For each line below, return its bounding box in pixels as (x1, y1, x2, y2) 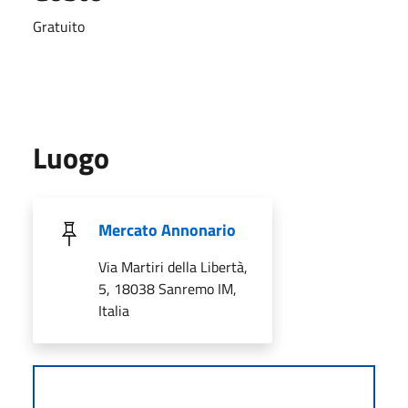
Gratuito (33, 15, 85, 37)
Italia (98, 299, 129, 321)
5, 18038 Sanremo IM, (98, 277, 237, 300)
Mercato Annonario (98, 217, 236, 242)
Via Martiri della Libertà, (98, 255, 248, 278)
